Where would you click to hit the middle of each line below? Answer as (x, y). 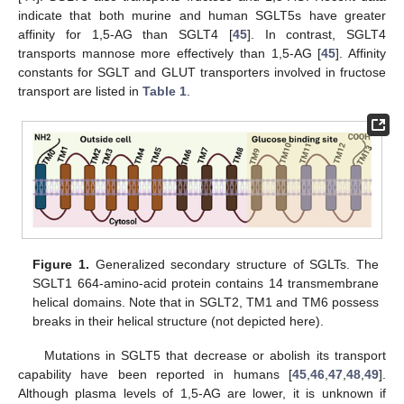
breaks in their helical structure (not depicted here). (179, 321)
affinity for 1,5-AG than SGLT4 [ (125, 34)
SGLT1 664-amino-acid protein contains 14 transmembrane (206, 283)
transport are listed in (80, 91)
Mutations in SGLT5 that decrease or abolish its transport (215, 355)
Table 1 (165, 91)
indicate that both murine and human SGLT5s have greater (202, 15)
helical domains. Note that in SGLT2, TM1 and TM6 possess (206, 302)
